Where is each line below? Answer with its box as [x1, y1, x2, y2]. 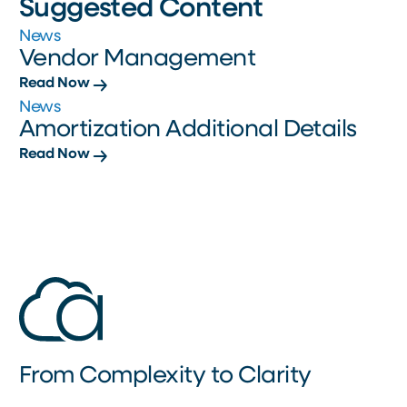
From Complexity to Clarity [19, 364, 312, 389]
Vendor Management [19, 47, 256, 72]
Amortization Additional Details [19, 118, 357, 143]
